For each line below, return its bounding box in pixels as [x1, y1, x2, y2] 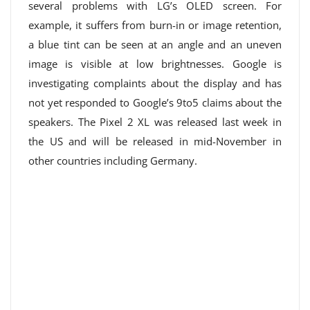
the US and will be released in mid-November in [28, 134, 282, 148]
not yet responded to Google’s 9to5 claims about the [28, 95, 282, 109]
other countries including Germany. [28, 154, 197, 167]
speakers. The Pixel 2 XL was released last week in [28, 115, 282, 129]
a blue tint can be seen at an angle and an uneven [28, 37, 282, 51]
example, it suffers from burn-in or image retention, [28, 18, 282, 32]
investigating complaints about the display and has [28, 76, 282, 90]
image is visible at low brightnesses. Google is [28, 57, 282, 71]
